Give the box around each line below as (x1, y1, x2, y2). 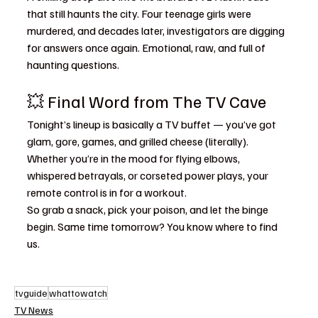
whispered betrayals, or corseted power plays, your (27, 168, 270, 182)
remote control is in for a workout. (27, 185, 187, 199)
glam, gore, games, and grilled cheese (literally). (27, 134, 251, 148)
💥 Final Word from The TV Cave (27, 90, 266, 111)
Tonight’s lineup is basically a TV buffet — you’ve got (27, 117, 278, 131)
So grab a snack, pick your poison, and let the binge (27, 202, 270, 216)
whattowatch (49, 287, 107, 299)
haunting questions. (27, 57, 119, 72)
